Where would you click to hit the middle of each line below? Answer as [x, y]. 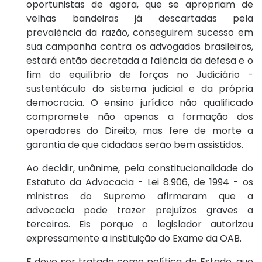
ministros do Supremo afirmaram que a [140, 196]
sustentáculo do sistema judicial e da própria [140, 89]
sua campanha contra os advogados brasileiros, [140, 47]
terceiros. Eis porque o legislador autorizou [140, 225]
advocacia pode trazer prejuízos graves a [140, 211]
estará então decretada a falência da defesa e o [140, 61]
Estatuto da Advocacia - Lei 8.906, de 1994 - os [140, 182]
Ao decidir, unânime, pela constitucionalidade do [140, 168]
